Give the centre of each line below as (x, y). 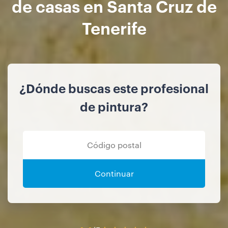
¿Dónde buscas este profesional (114, 88)
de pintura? (114, 106)
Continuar (114, 173)
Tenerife (114, 27)
